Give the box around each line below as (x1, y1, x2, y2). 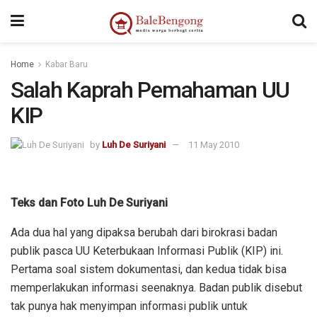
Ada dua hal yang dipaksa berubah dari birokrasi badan (11, 225, 277, 239)
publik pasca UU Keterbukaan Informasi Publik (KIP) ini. (11, 243, 283, 258)
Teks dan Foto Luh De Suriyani (11, 195, 168, 209)
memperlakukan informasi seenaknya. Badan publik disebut (11, 280, 302, 294)
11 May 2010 (188, 139, 239, 150)
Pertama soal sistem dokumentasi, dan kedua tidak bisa (11, 262, 287, 276)
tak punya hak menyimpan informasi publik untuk (11, 299, 248, 313)
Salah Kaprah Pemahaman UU (11, 76, 289, 103)
